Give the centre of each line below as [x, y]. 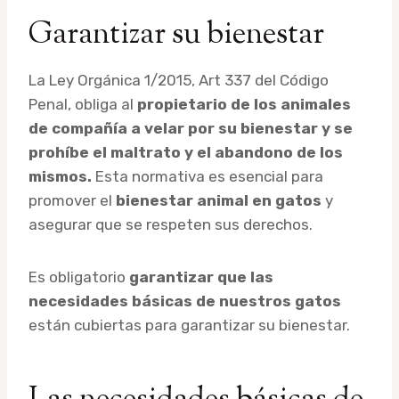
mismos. [60, 176]
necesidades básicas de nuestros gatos [185, 301]
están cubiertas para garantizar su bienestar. [189, 325]
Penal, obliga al [83, 104]
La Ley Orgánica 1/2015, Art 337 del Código [179, 80]
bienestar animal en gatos [219, 200]
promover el [72, 200]
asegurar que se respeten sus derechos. [171, 224]
